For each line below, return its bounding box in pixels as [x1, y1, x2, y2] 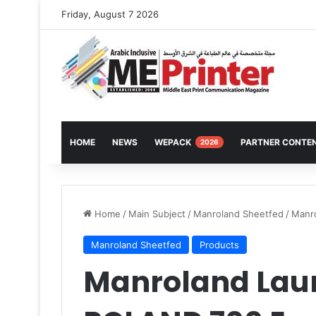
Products [200, 239, 239, 250]
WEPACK [154, 137, 193, 147]
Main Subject [128, 208, 186, 219]
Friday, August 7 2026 [61, 8, 159, 20]
